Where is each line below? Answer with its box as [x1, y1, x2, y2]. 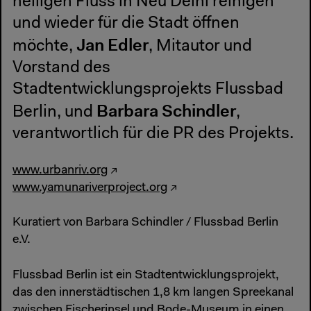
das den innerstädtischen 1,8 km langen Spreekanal [12, 286, 294, 299]
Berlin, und [12, 104, 96, 121]
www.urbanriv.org [12, 165, 108, 178]
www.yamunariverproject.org [12, 182, 168, 195]
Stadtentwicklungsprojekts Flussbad [12, 81, 283, 99]
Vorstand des [12, 60, 110, 77]
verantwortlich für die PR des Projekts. [12, 126, 294, 143]
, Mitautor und [149, 38, 252, 56]
